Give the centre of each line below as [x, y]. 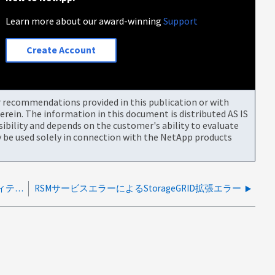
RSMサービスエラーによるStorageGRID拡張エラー [138, 188]
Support [181, 21]
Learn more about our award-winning [85, 21]
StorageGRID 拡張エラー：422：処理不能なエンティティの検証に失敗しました [19, 188]
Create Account [61, 50]
